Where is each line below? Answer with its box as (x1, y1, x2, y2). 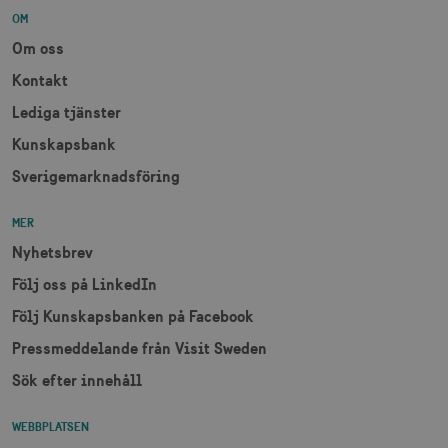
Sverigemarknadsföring (12, 165, 180, 186)
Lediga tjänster (12, 101, 121, 122)
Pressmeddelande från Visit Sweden (12, 337, 267, 358)
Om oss (12, 37, 64, 58)
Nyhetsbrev (12, 241, 93, 262)
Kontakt (12, 69, 68, 90)
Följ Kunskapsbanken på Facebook (12, 305, 254, 326)
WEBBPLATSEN (12, 418, 89, 434)
